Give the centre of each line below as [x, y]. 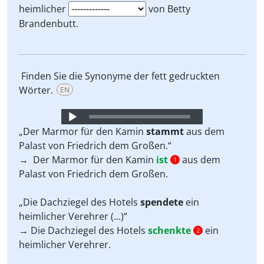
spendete [162, 202]
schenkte [169, 230]
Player [73, 130]
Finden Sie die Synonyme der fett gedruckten [119, 76]
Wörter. [36, 90]
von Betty [168, 9]
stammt [165, 131]
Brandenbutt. [49, 24]
